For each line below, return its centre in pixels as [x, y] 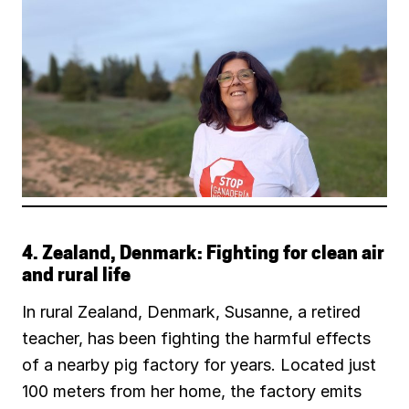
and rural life [76, 277]
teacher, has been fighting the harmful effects [196, 339]
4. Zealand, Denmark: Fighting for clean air [203, 255]
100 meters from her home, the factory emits [192, 392]
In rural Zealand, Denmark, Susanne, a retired [191, 312]
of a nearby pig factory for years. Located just [199, 365]
